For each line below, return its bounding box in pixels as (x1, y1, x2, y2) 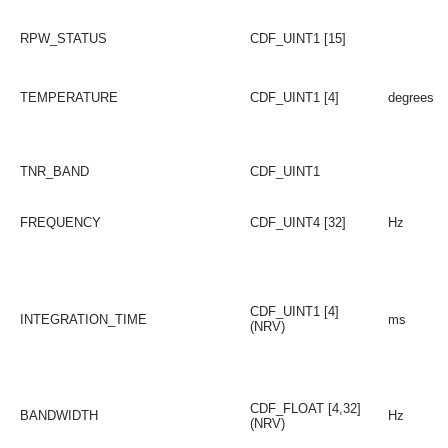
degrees (387, 89, 434, 105)
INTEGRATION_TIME (19, 311, 147, 327)
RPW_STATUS (19, 30, 107, 46)
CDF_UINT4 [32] (249, 214, 346, 230)
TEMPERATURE (19, 89, 118, 105)
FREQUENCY (19, 214, 101, 230)
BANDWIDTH (19, 407, 98, 423)
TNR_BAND (19, 163, 89, 179)
